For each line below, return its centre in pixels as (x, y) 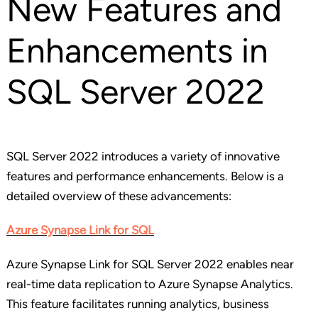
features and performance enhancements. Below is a (145, 176)
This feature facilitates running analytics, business (137, 304)
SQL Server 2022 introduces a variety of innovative (143, 157)
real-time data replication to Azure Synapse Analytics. (149, 284)
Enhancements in (137, 51)
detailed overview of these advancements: (119, 196)
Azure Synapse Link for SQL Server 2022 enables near (150, 264)
